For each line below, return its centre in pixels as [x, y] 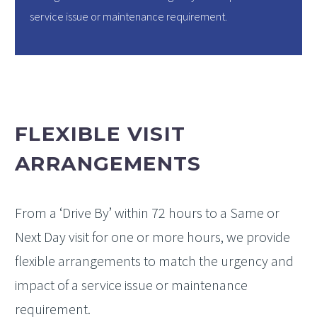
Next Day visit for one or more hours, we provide [152, 236]
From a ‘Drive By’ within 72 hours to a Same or [147, 212]
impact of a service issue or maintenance [131, 284]
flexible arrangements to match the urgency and [154, 260]
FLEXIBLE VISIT [100, 134]
